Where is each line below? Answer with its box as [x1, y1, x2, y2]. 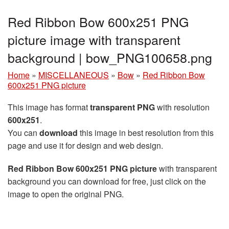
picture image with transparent [8, 30, 180, 49]
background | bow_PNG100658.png [8, 48, 212, 66]
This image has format [8, 101, 90, 113]
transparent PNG [90, 101, 155, 113]
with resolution [155, 101, 210, 113]
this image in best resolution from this [78, 127, 214, 139]
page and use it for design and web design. [8, 140, 163, 151]
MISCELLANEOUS [38, 69, 109, 81]
